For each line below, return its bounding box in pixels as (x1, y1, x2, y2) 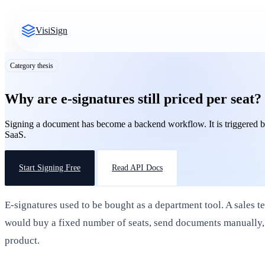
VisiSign (35, 25, 67, 35)
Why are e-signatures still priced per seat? (5, 91, 261, 106)
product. (5, 234, 40, 246)
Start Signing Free (19, 163, 80, 172)
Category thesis (10, 62, 53, 70)
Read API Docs (112, 163, 163, 172)
